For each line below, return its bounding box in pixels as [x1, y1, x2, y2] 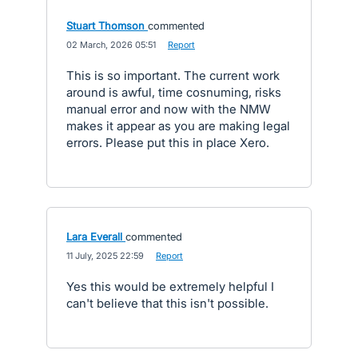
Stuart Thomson [66, 19, 145, 32]
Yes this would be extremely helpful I [66, 279, 274, 294]
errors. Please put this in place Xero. [66, 135, 269, 150]
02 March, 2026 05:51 [66, 39, 156, 50]
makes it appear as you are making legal [66, 118, 290, 133]
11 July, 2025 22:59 [66, 250, 144, 261]
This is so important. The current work [66, 68, 280, 83]
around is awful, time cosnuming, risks [66, 85, 281, 100]
